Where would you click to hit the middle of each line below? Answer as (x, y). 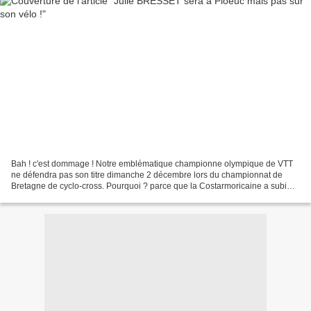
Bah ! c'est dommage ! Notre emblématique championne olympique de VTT (152, 163)
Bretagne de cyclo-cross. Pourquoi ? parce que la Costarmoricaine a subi (149, 186)
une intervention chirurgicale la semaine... (90, 197)
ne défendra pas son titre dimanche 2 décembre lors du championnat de (147, 175)
